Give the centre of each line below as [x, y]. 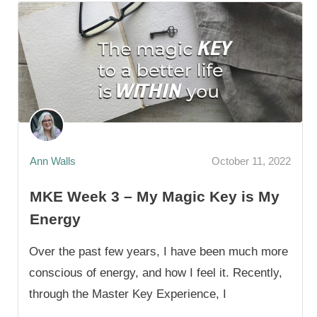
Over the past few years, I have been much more [158, 251]
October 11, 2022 [251, 161]
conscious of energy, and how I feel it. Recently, [156, 272]
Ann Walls [53, 161]
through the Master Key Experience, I [128, 294]
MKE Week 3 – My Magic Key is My [155, 196]
